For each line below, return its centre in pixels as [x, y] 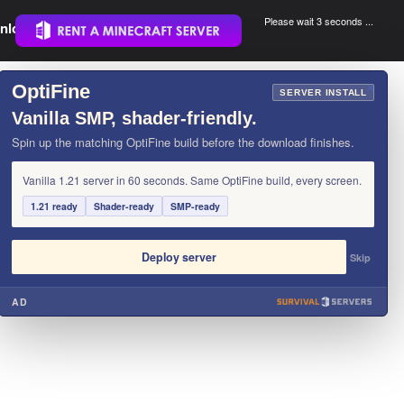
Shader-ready [124, 206]
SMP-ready [195, 206]
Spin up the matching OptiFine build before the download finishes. [183, 142]
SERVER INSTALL [323, 92]
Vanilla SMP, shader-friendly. [134, 118]
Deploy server [179, 257]
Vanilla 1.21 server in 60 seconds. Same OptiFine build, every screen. [192, 180]
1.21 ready [54, 206]
